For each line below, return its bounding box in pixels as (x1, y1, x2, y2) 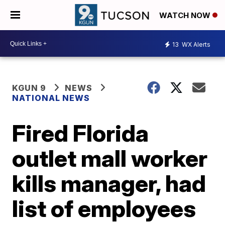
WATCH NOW (159, 11, 212, 21)
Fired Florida (12, 119, 149, 147)
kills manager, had (12, 169, 206, 197)
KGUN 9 (12, 83, 47, 93)
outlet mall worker (12, 144, 208, 172)
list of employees (12, 194, 196, 222)
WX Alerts (180, 40, 210, 48)
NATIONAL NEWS (12, 93, 90, 103)
